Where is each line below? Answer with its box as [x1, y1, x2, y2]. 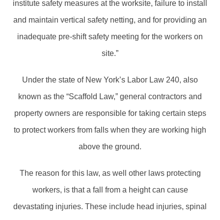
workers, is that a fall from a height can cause [32, 185, 188, 194]
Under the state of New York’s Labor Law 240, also [22, 75, 198, 84]
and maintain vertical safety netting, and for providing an [13, 15, 207, 24]
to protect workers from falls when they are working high [14, 125, 206, 134]
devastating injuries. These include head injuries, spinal [13, 202, 207, 211]
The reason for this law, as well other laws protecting [19, 168, 201, 177]
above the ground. [79, 142, 141, 151]
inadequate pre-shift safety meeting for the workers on [17, 32, 203, 41]
